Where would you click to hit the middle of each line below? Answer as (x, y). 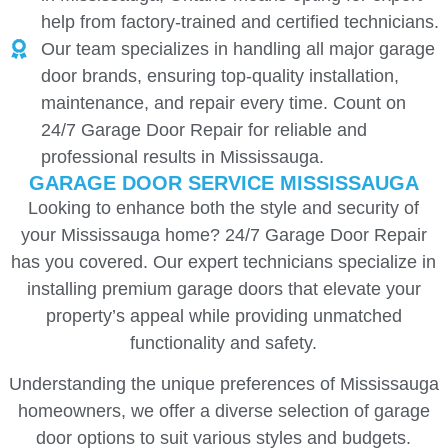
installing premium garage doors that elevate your (223, 288)
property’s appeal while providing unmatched (223, 315)
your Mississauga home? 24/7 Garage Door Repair (223, 234)
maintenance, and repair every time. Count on (223, 102)
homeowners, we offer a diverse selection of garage (223, 411)
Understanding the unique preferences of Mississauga (223, 384)
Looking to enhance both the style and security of (224, 207)
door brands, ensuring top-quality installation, (219, 75)
